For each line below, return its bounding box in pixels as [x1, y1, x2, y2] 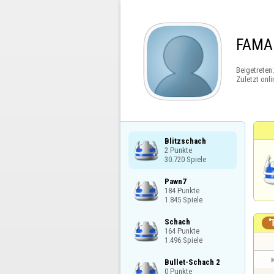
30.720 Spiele [164, 154, 206, 164]
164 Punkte [164, 226, 199, 235]
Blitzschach [164, 136, 206, 146]
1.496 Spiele [164, 235, 202, 245]
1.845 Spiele [164, 194, 202, 204]
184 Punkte [164, 185, 199, 195]
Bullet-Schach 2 [164, 257, 220, 267]
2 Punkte [164, 145, 192, 155]
